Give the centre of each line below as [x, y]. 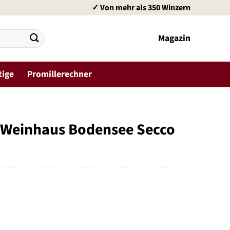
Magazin [174, 38]
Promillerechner [59, 74]
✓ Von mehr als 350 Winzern [141, 7]
